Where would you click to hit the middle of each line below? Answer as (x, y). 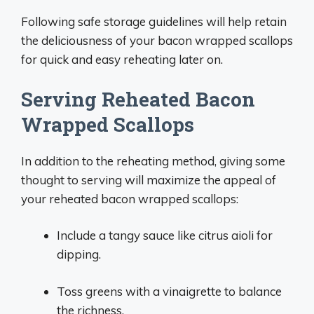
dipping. (79, 254)
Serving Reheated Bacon (138, 99)
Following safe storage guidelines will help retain (154, 21)
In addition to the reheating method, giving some (153, 161)
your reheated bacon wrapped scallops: (130, 198)
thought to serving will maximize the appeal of (149, 179)
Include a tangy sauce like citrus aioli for (165, 235)
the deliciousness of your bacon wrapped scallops (157, 40)
